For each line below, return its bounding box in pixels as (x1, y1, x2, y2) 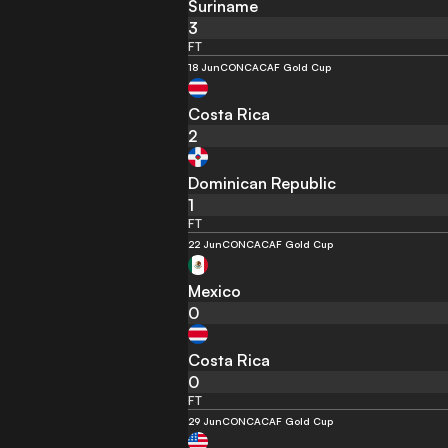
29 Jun (188, 414, 223, 427)
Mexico (188, 280, 242, 301)
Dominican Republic (188, 172, 337, 193)
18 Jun (188, 60, 221, 73)
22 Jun (188, 237, 223, 250)
